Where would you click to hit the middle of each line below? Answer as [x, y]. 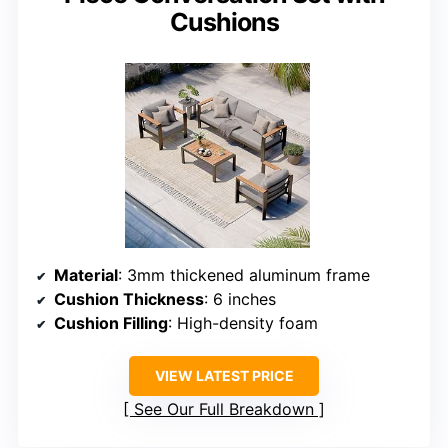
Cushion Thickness [129, 299]
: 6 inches [240, 299]
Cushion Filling [111, 323]
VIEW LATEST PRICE [224, 376]
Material [86, 275]
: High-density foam [243, 323]
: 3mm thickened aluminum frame [244, 275]
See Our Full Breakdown [224, 409]
